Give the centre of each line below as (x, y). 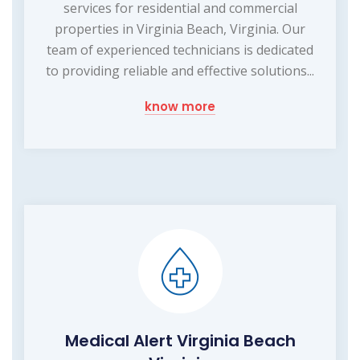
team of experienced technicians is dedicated (180, 49)
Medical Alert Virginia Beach (180, 340)
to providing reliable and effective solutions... (180, 70)
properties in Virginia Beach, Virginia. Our (180, 29)
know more (180, 106)
